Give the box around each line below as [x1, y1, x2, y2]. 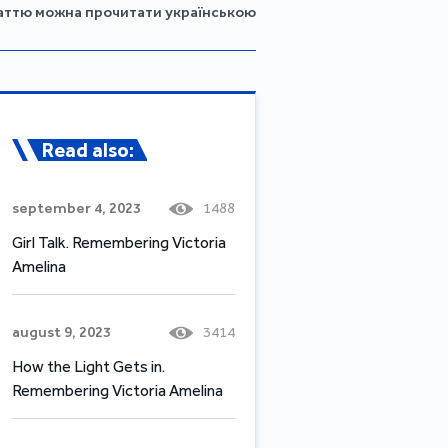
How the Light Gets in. [12, 356, 165, 376]
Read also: [42, 137, 134, 162]
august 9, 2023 [12, 322, 111, 341]
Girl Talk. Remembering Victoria [12, 232, 226, 252]
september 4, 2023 [12, 198, 141, 217]
